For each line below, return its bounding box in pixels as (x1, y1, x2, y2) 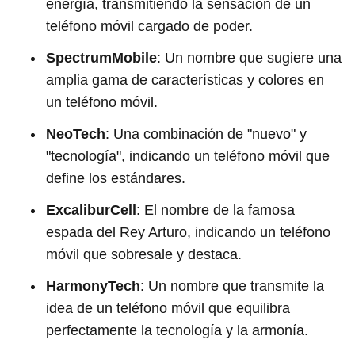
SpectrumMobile (46, 50, 157, 66)
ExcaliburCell (46, 202, 136, 218)
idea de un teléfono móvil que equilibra (46, 300, 290, 316)
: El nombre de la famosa (136, 202, 295, 218)
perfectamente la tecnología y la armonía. (46, 323, 308, 338)
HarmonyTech (46, 278, 140, 294)
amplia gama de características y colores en (46, 72, 324, 88)
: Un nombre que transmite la (140, 278, 324, 294)
